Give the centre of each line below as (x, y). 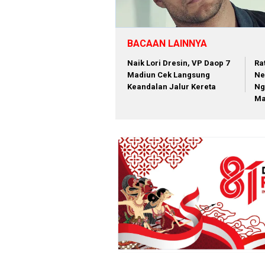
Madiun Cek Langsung (169, 75)
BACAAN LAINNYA (167, 43)
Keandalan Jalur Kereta (172, 86)
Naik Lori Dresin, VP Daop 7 (178, 63)
